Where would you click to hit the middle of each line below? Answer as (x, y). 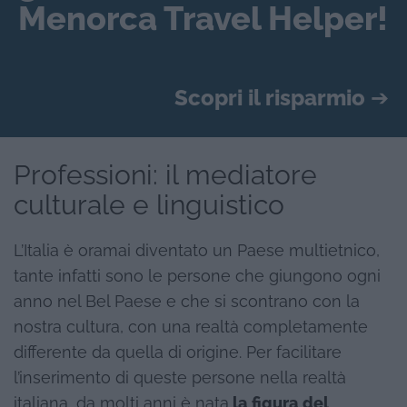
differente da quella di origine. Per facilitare (178, 352)
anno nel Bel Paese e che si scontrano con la (187, 301)
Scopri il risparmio (270, 97)
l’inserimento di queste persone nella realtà (180, 377)
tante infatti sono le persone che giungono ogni (197, 276)
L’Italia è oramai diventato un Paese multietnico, (197, 250)
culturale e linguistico (149, 204)
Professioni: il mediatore (165, 174)
